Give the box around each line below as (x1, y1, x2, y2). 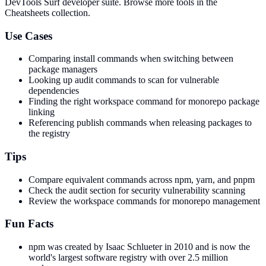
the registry (28, 128, 70, 139)
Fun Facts (5, 217, 53, 230)
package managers (28, 64, 97, 75)
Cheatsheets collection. (5, 7, 90, 18)
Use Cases (5, 29, 52, 42)
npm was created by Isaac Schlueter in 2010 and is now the (28, 242, 250, 252)
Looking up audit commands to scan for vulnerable (28, 75, 219, 85)
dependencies (28, 85, 79, 96)
